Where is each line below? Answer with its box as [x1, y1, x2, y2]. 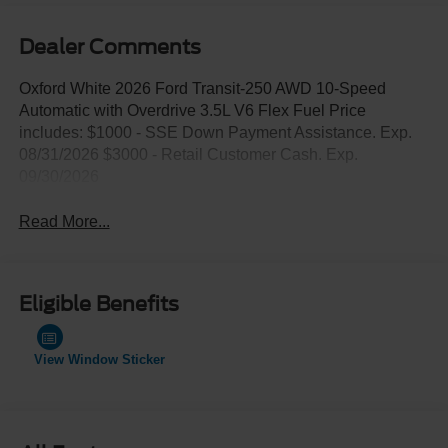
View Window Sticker [33, 351, 165, 367]
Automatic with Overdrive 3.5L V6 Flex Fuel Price [18, 102, 366, 120]
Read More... [18, 213, 110, 231]
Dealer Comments [18, 35, 201, 60]
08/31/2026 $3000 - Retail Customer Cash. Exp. [18, 146, 358, 164]
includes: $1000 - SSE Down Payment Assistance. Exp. [18, 124, 412, 142]
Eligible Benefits [18, 291, 179, 316]
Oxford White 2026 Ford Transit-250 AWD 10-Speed [18, 80, 386, 98]
